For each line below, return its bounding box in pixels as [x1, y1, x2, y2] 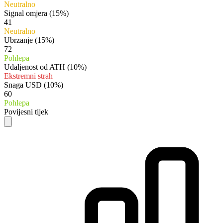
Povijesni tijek [4, 107, 48, 116]
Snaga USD [4, 80, 42, 89]
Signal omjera [4, 8, 47, 17]
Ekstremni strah [4, 71, 53, 80]
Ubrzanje [4, 35, 33, 44]
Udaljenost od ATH [4, 62, 65, 71]
